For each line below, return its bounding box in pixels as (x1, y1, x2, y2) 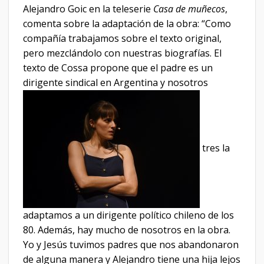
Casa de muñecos (153, 2, 225, 16)
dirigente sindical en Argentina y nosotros (23, 76, 208, 90)
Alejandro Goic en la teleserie (23, 2, 153, 16)
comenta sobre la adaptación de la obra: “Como (23, 17, 231, 31)
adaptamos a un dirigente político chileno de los (23, 209, 234, 222)
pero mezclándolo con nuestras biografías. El (23, 47, 222, 60)
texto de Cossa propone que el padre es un (23, 61, 213, 75)
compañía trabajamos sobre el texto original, (23, 32, 222, 45)
